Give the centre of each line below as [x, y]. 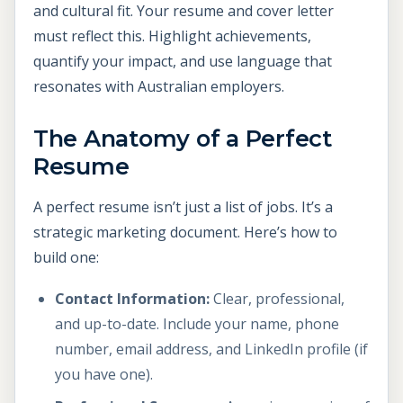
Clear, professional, [277, 298]
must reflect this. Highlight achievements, [172, 36]
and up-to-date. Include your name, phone [197, 323]
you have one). [104, 374]
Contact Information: [132, 298]
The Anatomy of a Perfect [183, 139]
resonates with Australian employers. [159, 87]
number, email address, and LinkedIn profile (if [211, 349]
